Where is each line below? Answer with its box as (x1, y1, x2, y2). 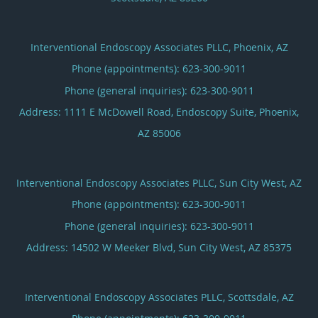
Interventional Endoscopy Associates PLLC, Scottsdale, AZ (24, 290, 294, 304)
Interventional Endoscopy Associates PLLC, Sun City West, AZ (16, 175, 302, 190)
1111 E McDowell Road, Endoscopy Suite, (64, 104, 259, 119)
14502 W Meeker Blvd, (71, 240, 178, 254)
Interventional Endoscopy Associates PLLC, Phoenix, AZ (30, 40, 288, 54)
